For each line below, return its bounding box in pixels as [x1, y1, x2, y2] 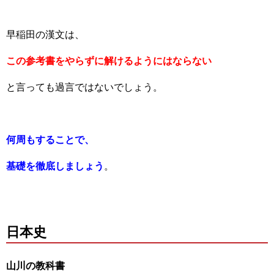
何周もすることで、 [6, 134, 94, 145]
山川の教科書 [6, 260, 65, 271]
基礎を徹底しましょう [6, 160, 104, 171]
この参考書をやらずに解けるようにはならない [6, 55, 212, 66]
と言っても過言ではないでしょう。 [6, 81, 163, 92]
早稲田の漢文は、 [6, 29, 84, 40]
